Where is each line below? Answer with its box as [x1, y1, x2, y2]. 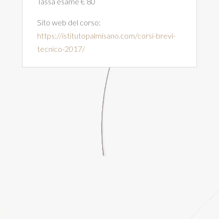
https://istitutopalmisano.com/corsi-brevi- [37, 31, 175, 40]
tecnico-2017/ [37, 44, 85, 53]
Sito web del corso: [37, 18, 101, 27]
